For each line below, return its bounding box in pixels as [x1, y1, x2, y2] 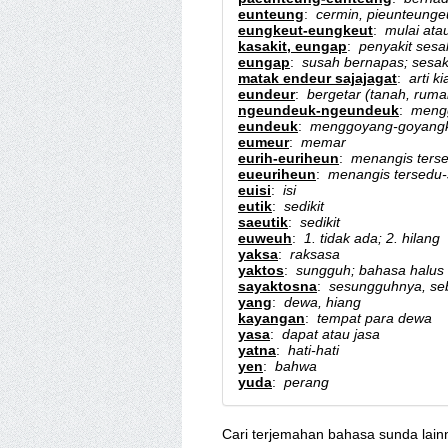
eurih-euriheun [238, 150, 339, 166]
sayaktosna [238, 278, 317, 294]
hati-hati [288, 342, 339, 358]
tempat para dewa [317, 310, 432, 326]
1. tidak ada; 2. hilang [304, 230, 440, 246]
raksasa [290, 246, 340, 262]
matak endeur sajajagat [238, 70, 397, 86]
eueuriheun [238, 166, 316, 182]
